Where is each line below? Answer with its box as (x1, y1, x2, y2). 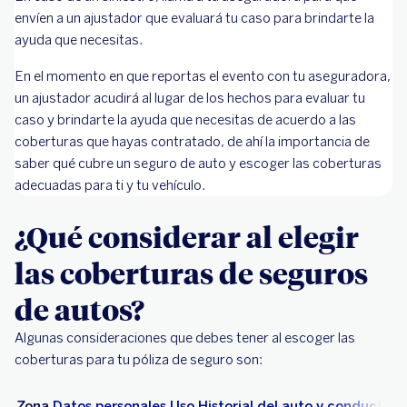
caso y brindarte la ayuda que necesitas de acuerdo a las (15, 112, 356, 128)
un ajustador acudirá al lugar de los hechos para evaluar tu (15, 90, 365, 106)
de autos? (15, 290, 144, 328)
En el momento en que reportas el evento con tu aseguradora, (15, 68, 391, 84)
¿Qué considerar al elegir (15, 217, 359, 255)
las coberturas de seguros (15, 253, 368, 292)
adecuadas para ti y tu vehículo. (15, 177, 205, 194)
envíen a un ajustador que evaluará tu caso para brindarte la (15, 10, 374, 26)
